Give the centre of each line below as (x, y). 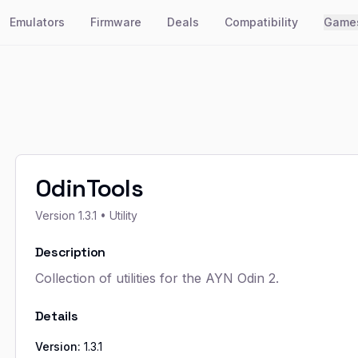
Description (70, 252)
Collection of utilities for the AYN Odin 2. (157, 278)
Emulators (38, 22)
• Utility (117, 215)
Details (56, 316)
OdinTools (89, 188)
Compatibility (262, 22)
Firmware (116, 22)
